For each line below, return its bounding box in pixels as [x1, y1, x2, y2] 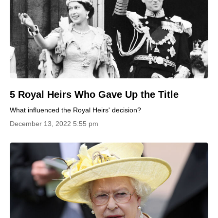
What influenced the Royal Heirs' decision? [10, 106, 141, 114]
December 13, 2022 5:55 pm [10, 119, 98, 127]
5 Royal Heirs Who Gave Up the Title [10, 89, 179, 100]
